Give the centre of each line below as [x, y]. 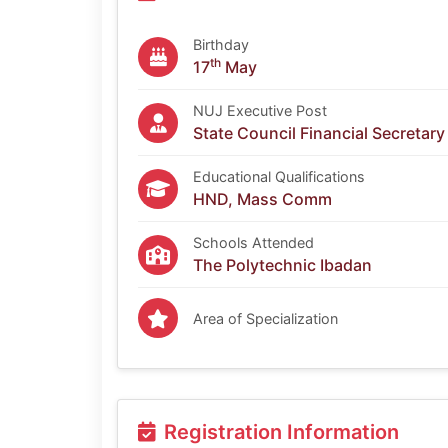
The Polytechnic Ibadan [282, 265]
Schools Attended [253, 243]
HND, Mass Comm [262, 199]
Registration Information [281, 432]
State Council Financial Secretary [319, 133]
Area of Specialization [265, 318]
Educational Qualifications [279, 177]
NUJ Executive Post [260, 111]
